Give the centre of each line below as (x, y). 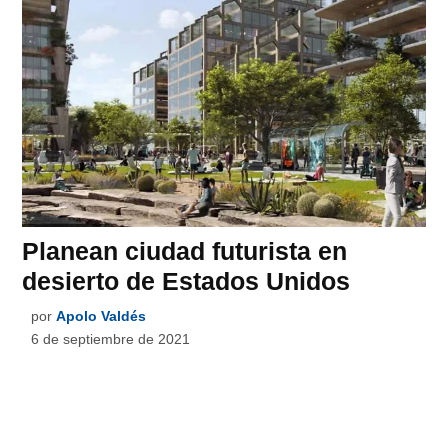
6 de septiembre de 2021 (111, 339)
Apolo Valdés (101, 316)
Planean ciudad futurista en (185, 251)
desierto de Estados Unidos (186, 281)
